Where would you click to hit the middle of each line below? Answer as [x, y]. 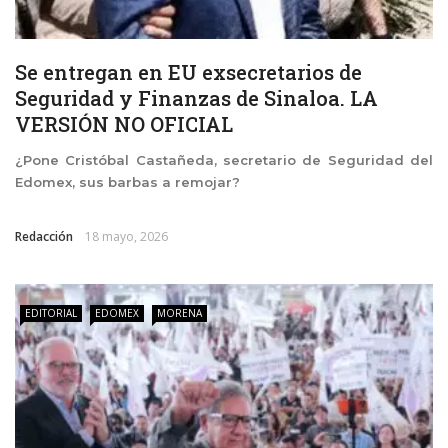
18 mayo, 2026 [126, 236]
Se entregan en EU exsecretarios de [188, 71]
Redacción [44, 236]
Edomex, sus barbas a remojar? [127, 181]
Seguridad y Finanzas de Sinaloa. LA [196, 97]
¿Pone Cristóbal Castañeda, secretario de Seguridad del [224, 159]
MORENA [179, 312]
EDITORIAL [51, 312]
